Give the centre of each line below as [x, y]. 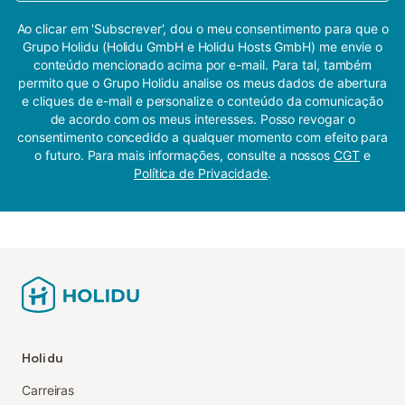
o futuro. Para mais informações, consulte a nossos [184, 155]
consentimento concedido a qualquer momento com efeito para [202, 137]
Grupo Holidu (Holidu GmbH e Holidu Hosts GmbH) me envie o [202, 46]
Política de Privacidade [201, 173]
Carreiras [48, 390]
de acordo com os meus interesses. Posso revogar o [202, 118]
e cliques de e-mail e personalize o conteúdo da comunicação [202, 100]
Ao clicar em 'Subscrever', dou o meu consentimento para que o [202, 28]
